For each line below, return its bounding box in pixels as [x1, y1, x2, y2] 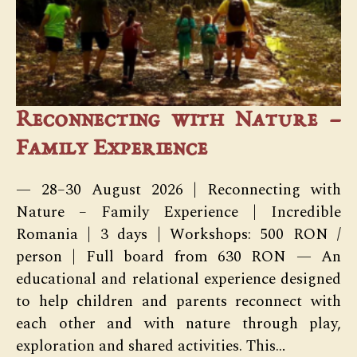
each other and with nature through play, [16, 312, 341, 335]
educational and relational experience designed [16, 268, 341, 291]
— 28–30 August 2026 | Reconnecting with [16, 178, 341, 202]
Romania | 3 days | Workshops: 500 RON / [16, 223, 341, 246]
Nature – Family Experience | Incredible [16, 201, 341, 224]
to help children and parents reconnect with [16, 290, 341, 313]
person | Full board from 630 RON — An [16, 245, 341, 269]
